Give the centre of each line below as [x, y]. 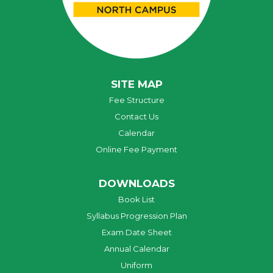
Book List [136, 199]
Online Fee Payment [136, 149]
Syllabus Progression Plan [136, 215]
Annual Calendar [136, 248]
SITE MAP [136, 84]
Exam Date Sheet [136, 232]
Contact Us [136, 116]
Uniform [136, 265]
